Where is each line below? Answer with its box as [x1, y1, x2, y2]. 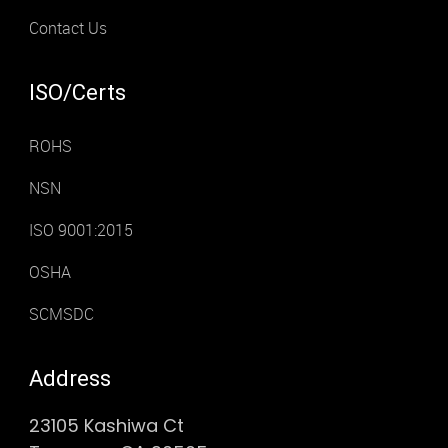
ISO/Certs [28, 79, 126, 105]
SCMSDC [28, 304, 94, 324]
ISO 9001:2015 [28, 220, 133, 240]
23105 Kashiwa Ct [28, 412, 184, 438]
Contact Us [28, 18, 107, 38]
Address [28, 365, 111, 391]
